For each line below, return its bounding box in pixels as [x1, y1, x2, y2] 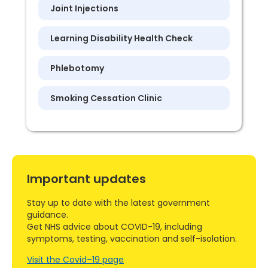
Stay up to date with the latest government [27, 197, 211, 209]
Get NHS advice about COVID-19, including [27, 221, 203, 233]
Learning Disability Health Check [50, 32, 193, 44]
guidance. [27, 209, 69, 221]
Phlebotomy [50, 62, 104, 74]
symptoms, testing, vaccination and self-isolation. [27, 233, 237, 245]
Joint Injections [50, 2, 118, 14]
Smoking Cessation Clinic [50, 92, 162, 104]
